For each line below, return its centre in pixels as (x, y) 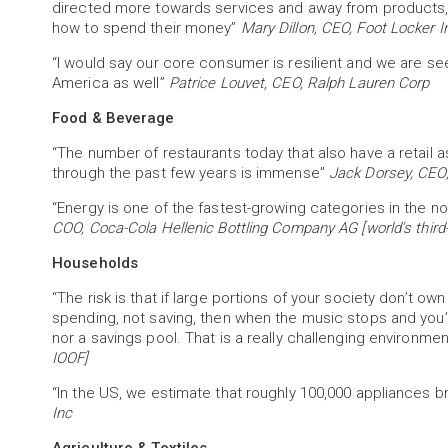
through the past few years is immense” (190, 173)
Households (95, 263)
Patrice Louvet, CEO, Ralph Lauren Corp (299, 83)
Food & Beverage (113, 118)
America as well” (110, 83)
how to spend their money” (146, 28)
